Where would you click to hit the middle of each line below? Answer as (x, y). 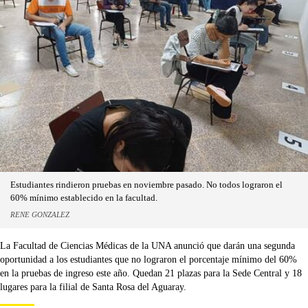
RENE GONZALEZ (40, 214)
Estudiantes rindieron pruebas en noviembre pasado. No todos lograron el (146, 185)
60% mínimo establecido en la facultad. (84, 198)
